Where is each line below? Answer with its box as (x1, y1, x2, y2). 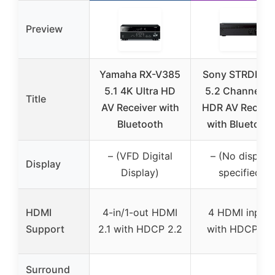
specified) (218, 166, 265, 179)
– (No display (211, 149, 272, 162)
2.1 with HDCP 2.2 (98, 222, 182, 235)
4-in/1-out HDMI (103, 206, 177, 219)
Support (26, 222, 64, 235)
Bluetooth (117, 117, 163, 130)
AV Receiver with (101, 101, 179, 114)
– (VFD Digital (107, 149, 172, 162)
